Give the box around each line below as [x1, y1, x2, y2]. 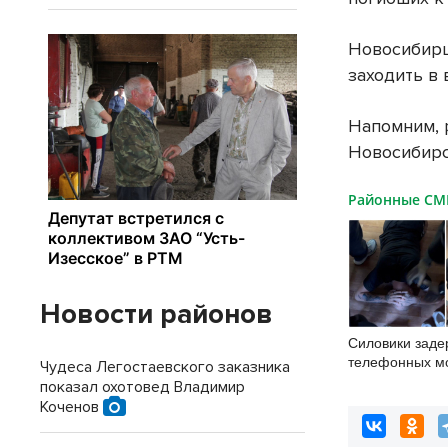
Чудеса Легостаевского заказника [40, 357, 290, 377]
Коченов [40, 397, 103, 417]
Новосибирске [348, 370, 442, 391]
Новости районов [40, 297, 273, 331]
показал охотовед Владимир [40, 377, 245, 397]
